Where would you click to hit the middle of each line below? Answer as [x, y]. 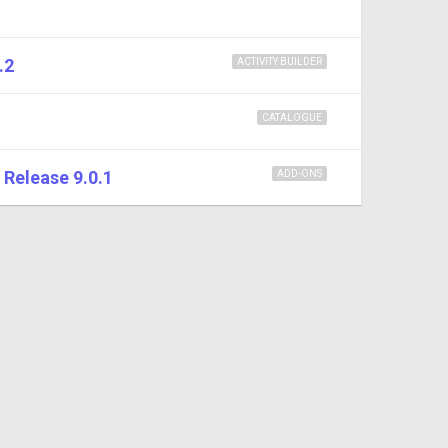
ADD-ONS [299, 174]
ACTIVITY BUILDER [279, 62]
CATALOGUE [292, 118]
